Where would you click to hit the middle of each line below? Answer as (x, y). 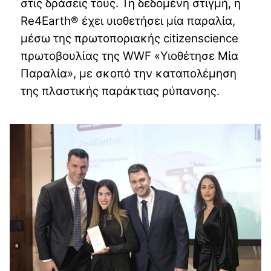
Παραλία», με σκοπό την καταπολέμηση (129, 74)
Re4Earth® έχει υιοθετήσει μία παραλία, (128, 21)
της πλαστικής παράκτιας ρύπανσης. (120, 91)
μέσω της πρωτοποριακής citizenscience (129, 39)
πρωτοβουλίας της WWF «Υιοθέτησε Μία (129, 56)
